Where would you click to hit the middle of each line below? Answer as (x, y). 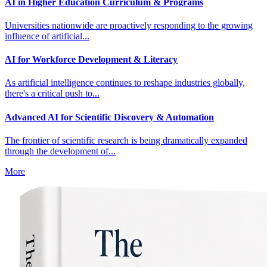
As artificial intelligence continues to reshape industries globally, (125, 83)
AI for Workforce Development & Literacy (91, 60)
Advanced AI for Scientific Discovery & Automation (109, 117)
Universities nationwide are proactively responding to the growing (129, 25)
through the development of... (60, 151)
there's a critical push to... (52, 94)
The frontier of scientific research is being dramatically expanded (126, 140)
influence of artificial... (47, 36)
